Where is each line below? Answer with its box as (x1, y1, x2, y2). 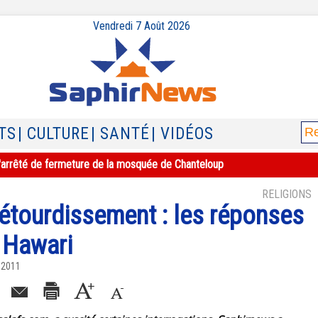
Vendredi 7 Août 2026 (92, 19, 190, 33)
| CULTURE (18, 124, 89, 143)
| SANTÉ (91, 124, 150, 143)
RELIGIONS (262, 187, 312, 201)
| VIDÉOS (151, 124, 214, 143)
